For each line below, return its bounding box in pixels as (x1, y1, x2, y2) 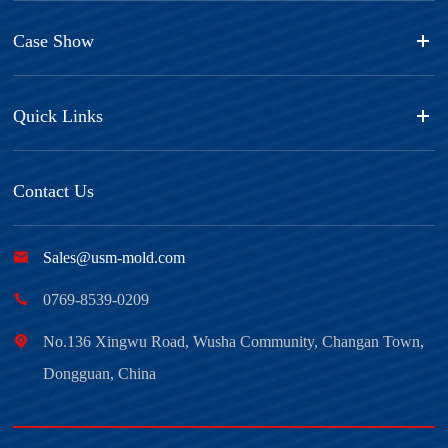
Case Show (13, 30, 95, 51)
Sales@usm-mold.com (43, 248, 186, 266)
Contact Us (13, 180, 95, 201)
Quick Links (13, 105, 104, 126)
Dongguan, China (43, 364, 157, 382)
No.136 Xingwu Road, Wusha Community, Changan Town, (43, 332, 425, 350)
